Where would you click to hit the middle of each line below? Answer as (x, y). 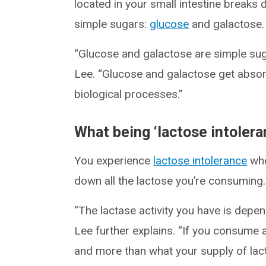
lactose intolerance (200, 160)
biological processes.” (129, 94)
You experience (114, 160)
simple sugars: (112, 24)
